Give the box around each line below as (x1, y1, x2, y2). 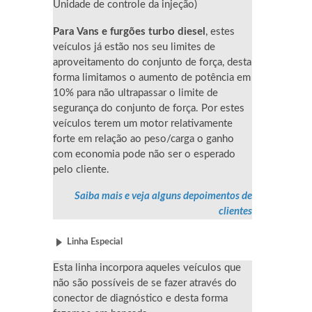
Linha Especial (67, 237, 123, 247)
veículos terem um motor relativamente (53, 118, 233, 129)
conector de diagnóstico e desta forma (53, 292, 228, 304)
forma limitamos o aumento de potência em (53, 72, 251, 83)
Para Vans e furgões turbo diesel (53, 26, 205, 37)
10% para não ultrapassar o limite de (53, 87, 218, 98)
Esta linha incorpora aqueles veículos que (53, 262, 241, 273)
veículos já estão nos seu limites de (53, 41, 215, 52)
